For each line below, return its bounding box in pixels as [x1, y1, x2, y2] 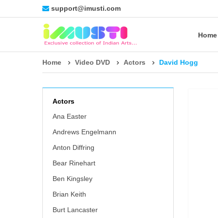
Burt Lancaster [53, 206, 98, 214]
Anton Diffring [53, 144, 94, 151]
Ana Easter [53, 112, 87, 120]
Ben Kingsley [53, 175, 92, 182]
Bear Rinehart [53, 159, 95, 167]
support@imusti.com [51, 4, 121, 12]
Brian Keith [53, 190, 86, 198]
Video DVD [75, 58, 110, 66]
